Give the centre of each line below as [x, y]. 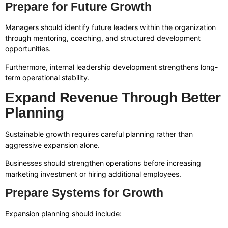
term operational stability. [47, 77]
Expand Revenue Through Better [113, 98]
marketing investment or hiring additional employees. [93, 174]
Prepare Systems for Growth [84, 193]
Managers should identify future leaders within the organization [110, 27]
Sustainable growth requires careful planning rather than [99, 134]
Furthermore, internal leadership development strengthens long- [112, 67]
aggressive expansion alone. [52, 145]
